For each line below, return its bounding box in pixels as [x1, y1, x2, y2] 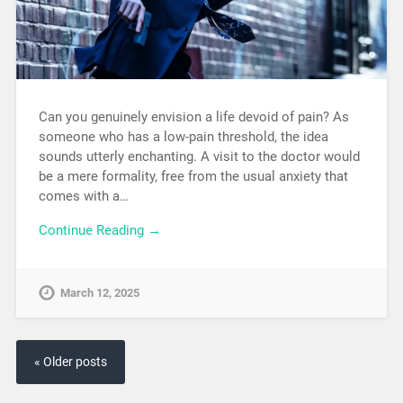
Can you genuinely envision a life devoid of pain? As [38, 108, 349, 125]
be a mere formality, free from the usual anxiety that [38, 167, 348, 184]
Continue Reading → [38, 222, 161, 239]
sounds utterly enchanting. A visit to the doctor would [38, 148, 360, 165]
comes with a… [38, 187, 129, 204]
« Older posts [33, 354, 107, 371]
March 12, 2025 [59, 286, 139, 300]
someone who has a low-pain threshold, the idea [38, 128, 328, 145]
